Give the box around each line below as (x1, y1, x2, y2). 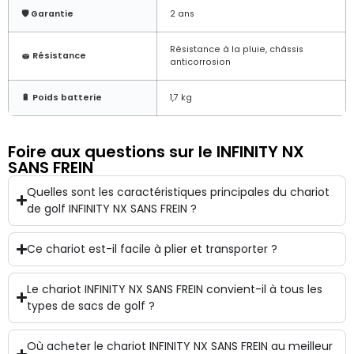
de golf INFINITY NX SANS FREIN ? (27, 200, 198, 217)
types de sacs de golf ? (27, 297, 156, 314)
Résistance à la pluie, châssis (170, 43, 303, 55)
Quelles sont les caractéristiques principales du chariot (27, 183, 330, 200)
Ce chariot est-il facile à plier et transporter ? (27, 240, 278, 257)
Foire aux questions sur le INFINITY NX (8, 140, 304, 163)
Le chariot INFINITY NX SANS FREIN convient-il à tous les (27, 281, 323, 297)
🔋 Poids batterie (21, 91, 102, 104)
